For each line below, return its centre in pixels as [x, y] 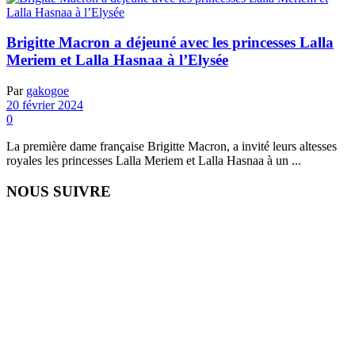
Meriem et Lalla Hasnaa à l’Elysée [117, 60]
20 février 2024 [45, 105]
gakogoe [48, 91]
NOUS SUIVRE [59, 191]
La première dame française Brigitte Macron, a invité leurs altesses [172, 147]
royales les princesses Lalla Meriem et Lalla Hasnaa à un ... [154, 161]
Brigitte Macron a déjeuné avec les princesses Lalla [170, 43]
